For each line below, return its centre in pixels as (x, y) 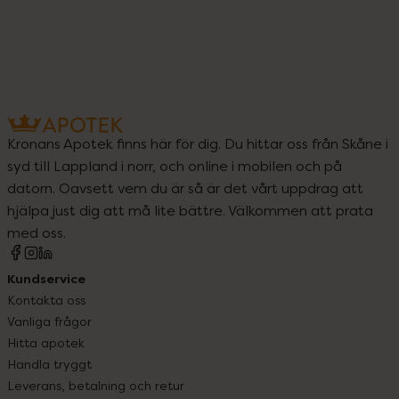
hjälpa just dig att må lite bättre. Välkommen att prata (190, 210)
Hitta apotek (46, 342)
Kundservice (46, 278)
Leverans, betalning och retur (96, 385)
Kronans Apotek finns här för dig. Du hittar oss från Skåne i (198, 143)
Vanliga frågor (49, 321)
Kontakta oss (46, 299)
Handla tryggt (49, 363)
